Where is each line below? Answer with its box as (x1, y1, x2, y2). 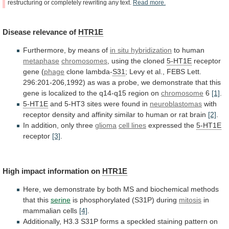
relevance (33, 27, 67, 36)
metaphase (23, 56, 59, 65)
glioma (95, 121, 117, 129)
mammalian (23, 207, 61, 215)
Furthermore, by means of (23, 45, 110, 54)
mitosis (179, 196, 201, 204)
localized (49, 88, 77, 97)
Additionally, (23, 217, 61, 226)
